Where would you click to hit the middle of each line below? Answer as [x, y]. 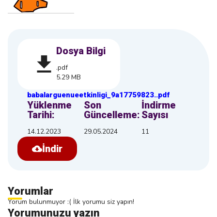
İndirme [159, 105]
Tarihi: [41, 115]
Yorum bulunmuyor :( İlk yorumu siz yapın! [71, 202]
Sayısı [155, 115]
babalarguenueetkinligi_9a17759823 [91, 95]
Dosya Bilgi [81, 51]
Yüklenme [49, 105]
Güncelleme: [112, 115]
